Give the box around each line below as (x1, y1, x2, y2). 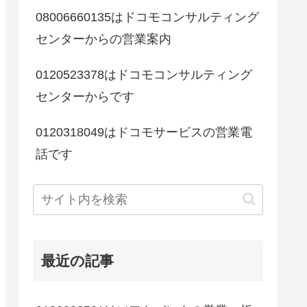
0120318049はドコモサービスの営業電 (36, 125, 252, 139)
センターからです (36, 89, 134, 103)
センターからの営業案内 (36, 32, 171, 46)
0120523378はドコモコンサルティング (36, 67, 252, 82)
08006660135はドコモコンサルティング (36, 10, 259, 24)
